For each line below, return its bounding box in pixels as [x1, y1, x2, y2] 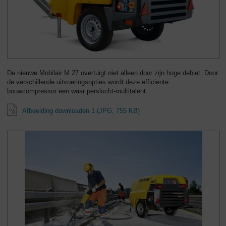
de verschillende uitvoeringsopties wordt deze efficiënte [7, 78, 168, 86]
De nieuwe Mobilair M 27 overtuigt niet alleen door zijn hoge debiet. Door [7, 69, 218, 77]
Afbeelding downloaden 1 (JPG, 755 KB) [22, 106, 140, 115]
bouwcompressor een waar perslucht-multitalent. [7, 87, 148, 95]
